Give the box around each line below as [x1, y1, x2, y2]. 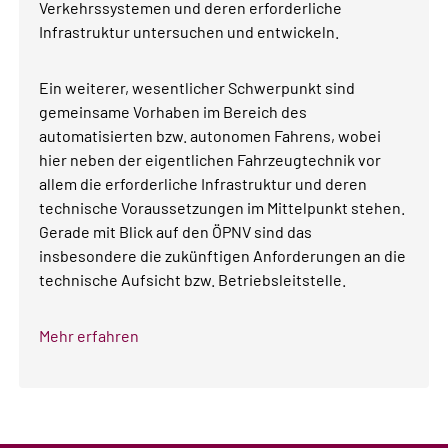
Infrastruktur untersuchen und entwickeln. [39, 21, 340, 41]
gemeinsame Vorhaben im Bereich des [39, 101, 308, 121]
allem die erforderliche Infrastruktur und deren [39, 173, 368, 193]
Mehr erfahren [39, 325, 140, 345]
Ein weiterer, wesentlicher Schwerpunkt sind [39, 77, 356, 97]
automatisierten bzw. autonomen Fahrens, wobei [39, 125, 382, 145]
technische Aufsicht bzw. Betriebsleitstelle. [39, 269, 347, 289]
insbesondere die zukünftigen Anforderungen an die [39, 245, 407, 265]
